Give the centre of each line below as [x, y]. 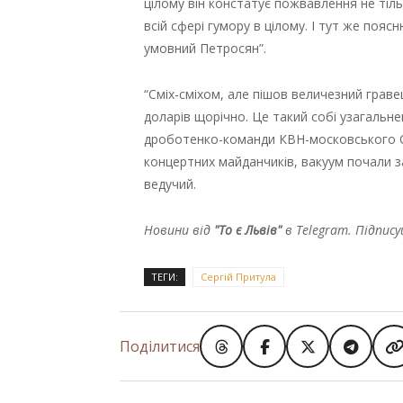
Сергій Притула [239, 276]
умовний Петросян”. [206, 48]
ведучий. [170, 184]
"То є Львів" [248, 229]
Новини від [179, 229]
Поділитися [160, 347]
